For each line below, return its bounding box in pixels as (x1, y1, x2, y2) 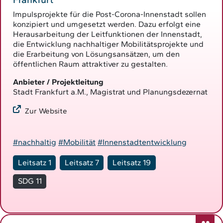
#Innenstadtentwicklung (98, 137, 187, 147)
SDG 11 (17, 176, 42, 186)
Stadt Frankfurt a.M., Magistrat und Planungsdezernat (13, 87, 208, 97)
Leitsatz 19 (112, 157, 151, 167)
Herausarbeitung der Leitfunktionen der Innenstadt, (13, 29, 202, 39)
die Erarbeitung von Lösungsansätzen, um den (13, 49, 180, 59)
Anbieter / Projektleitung (13, 77, 104, 87)
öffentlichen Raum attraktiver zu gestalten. (13, 59, 168, 69)
